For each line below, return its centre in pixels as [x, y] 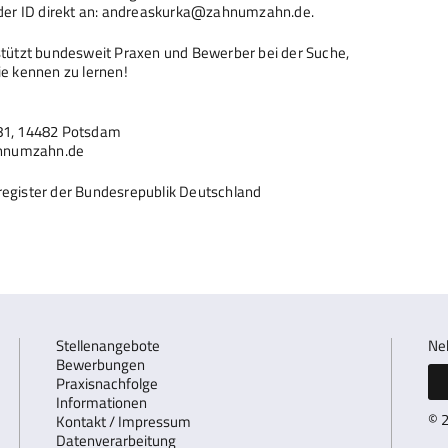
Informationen [101, 402]
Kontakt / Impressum [123, 421]
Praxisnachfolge [107, 383]
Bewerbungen [100, 364]
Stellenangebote [108, 345]
